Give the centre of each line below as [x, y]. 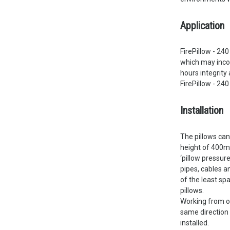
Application [202, 25]
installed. [194, 223]
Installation [202, 111]
